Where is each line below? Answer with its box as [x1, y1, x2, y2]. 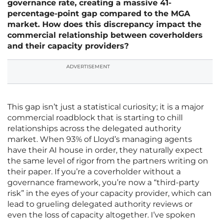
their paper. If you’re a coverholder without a [7, 167, 181, 177]
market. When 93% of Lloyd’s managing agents [7, 135, 192, 144]
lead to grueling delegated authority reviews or [7, 199, 192, 209]
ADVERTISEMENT [66, 63, 110, 70]
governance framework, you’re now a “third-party [7, 178, 199, 188]
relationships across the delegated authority [7, 124, 181, 134]
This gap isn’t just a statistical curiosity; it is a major [7, 102, 204, 112]
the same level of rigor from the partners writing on [7, 156, 208, 166]
